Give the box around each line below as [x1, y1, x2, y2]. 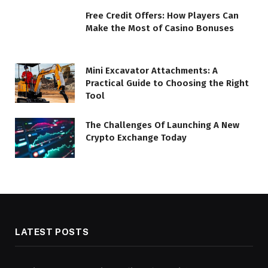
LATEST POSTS [15, 226, 89, 237]
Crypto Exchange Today [86, 132, 187, 144]
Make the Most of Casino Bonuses [86, 22, 234, 33]
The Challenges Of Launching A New [86, 120, 239, 131]
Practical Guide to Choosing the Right [86, 77, 249, 89]
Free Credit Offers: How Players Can [86, 10, 239, 21]
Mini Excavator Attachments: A [86, 65, 218, 76]
